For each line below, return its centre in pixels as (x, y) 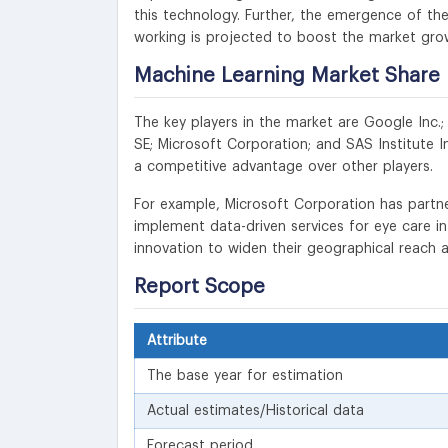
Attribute (177, 340)
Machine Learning (219, 75)
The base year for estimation (245, 375)
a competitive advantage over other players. (283, 166)
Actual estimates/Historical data (255, 410)
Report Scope (199, 286)
